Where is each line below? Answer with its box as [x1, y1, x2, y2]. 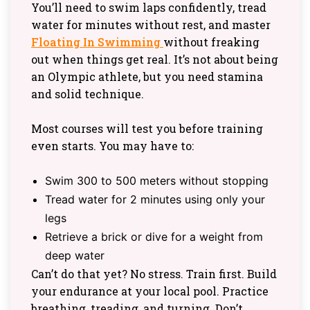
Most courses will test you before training [31, 121, 263, 136]
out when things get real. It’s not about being [31, 52, 278, 67]
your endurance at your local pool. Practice [31, 284, 268, 299]
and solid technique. [31, 86, 144, 102]
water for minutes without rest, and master [31, 17, 271, 33]
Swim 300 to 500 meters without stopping [45, 174, 268, 188]
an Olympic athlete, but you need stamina [31, 69, 263, 84]
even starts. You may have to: [31, 138, 194, 154]
